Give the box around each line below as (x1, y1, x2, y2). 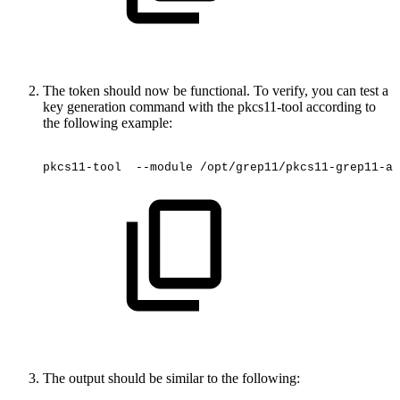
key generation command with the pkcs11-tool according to (43, 98, 376, 114)
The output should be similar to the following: (43, 371, 300, 387)
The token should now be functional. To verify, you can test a (43, 82, 388, 98)
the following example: (43, 114, 172, 130)
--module (129, 160, 193, 174)
